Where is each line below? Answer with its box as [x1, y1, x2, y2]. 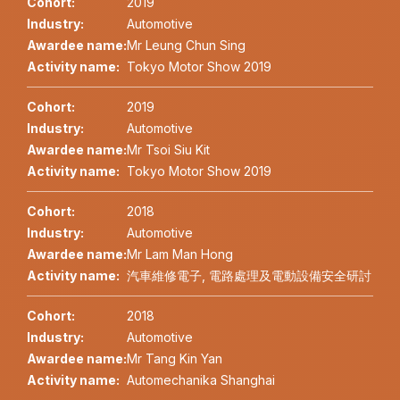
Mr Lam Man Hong [127, 246, 233, 262]
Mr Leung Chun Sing [127, 37, 246, 54]
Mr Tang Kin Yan [127, 351, 222, 367]
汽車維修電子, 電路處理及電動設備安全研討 [127, 268, 371, 284]
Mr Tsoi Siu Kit [127, 142, 210, 158]
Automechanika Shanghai [127, 372, 275, 388]
